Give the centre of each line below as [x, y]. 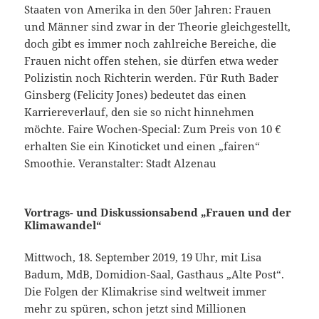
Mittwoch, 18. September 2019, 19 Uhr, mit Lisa [143, 257]
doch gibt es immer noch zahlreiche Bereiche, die [151, 44]
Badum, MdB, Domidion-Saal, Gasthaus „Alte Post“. [155, 274]
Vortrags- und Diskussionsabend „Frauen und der [158, 213]
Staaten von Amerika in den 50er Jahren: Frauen [148, 10]
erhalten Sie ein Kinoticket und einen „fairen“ [142, 146]
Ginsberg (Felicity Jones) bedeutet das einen [136, 95]
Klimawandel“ [63, 225]
